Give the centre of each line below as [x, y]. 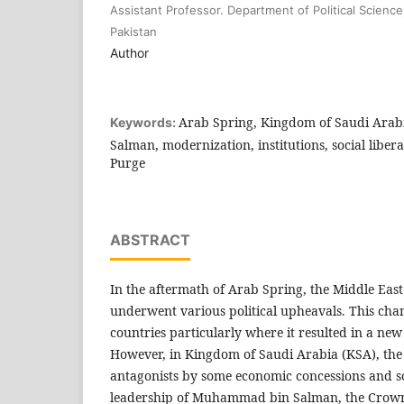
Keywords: [144, 122]
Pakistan [133, 31]
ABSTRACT [150, 239]
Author [129, 52]
